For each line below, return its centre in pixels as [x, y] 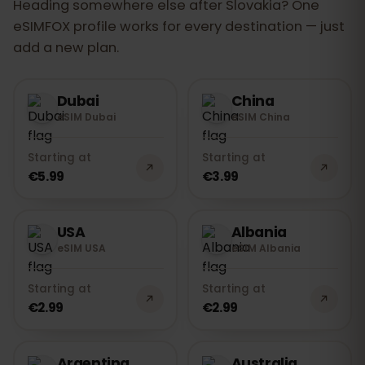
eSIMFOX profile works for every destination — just [179, 26]
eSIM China [260, 117]
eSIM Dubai [86, 117]
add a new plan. [66, 48]
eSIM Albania [266, 248]
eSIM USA [81, 248]
